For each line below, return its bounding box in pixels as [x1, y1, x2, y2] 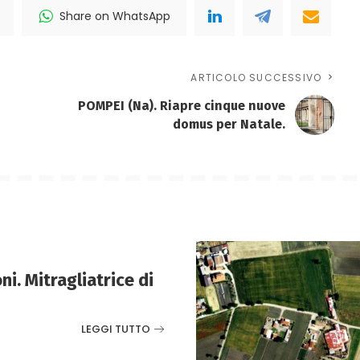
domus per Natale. [173, 116, 286, 132]
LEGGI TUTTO [81, 321, 150, 337]
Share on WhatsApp [59, 7, 171, 24]
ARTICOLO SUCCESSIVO [190, 70, 322, 84]
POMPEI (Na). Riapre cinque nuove [78, 97, 286, 113]
